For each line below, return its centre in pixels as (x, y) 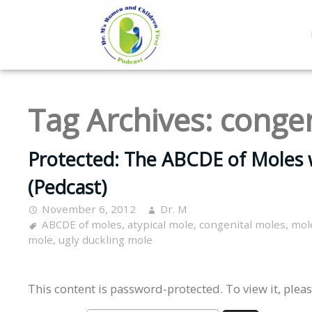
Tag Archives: (124, 120)
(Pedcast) (67, 187)
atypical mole (161, 225)
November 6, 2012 (89, 209)
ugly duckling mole (106, 240)
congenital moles (242, 225)
